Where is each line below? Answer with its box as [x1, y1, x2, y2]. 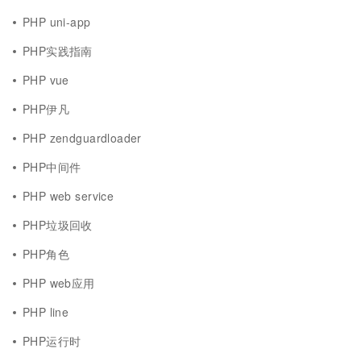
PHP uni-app [23, 14, 91, 30]
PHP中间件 [23, 159, 81, 175]
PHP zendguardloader [23, 130, 142, 146]
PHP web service [23, 188, 114, 204]
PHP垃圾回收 [23, 217, 93, 233]
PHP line [23, 304, 69, 320]
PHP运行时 [23, 333, 81, 349]
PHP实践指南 [23, 43, 93, 59]
